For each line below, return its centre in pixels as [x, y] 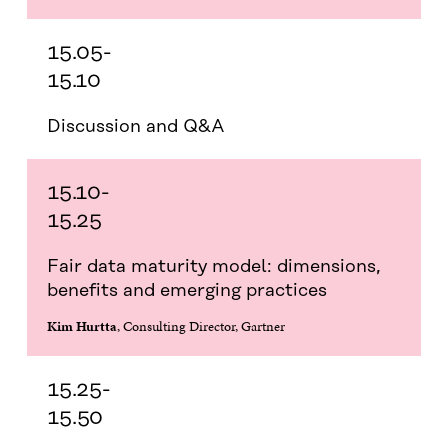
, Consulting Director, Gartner [200, 326]
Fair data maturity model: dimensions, [213, 266]
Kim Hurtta [81, 326]
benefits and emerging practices [186, 290]
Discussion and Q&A [135, 126]
